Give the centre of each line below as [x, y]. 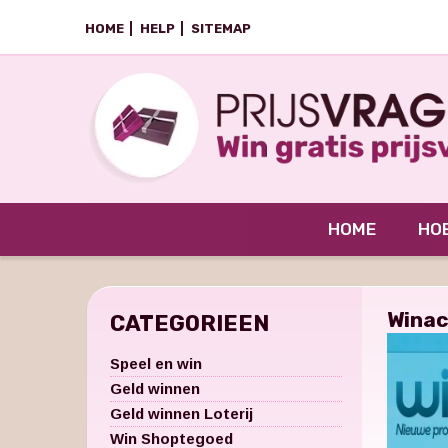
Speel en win [156, 363]
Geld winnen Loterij [181, 413]
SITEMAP [221, 28]
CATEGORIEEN [189, 323]
